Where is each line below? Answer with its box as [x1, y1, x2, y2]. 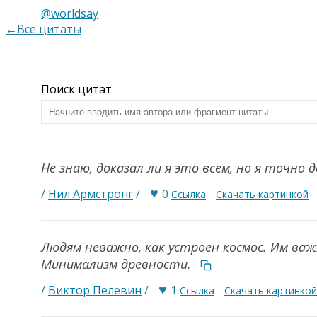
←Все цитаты [6, 21, 81, 37]
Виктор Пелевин [48, 282, 142, 298]
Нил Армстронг [48, 186, 133, 202]
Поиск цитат [41, 81, 112, 97]
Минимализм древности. [41, 255, 195, 272]
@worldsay [41, 6, 98, 21]
